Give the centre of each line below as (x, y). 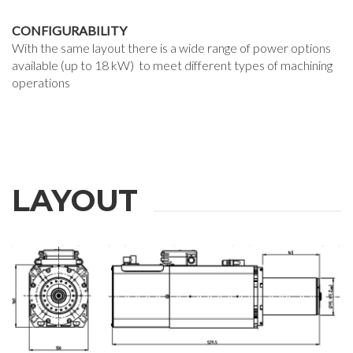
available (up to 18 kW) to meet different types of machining (172, 65)
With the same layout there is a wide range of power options (171, 47)
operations (42, 82)
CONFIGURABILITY (69, 30)
